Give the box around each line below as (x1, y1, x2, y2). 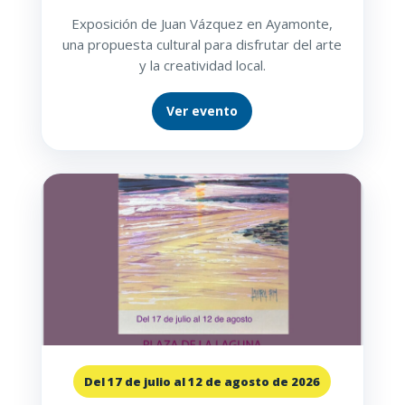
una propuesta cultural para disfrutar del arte (62, 35, 343, 54)
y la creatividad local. (138, 56, 266, 75)
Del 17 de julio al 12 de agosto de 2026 (84, 373, 321, 391)
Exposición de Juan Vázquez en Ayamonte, (71, 14, 334, 33)
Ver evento (166, 102, 239, 120)
